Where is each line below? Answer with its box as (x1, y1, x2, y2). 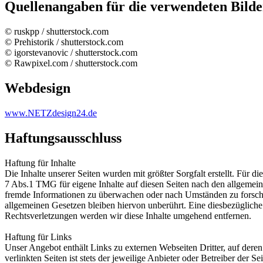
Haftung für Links (5, 231, 72, 242)
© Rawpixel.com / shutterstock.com (5, 58, 137, 69)
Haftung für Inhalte (5, 157, 76, 168)
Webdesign (5, 80, 70, 96)
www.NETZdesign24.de (5, 108, 97, 119)
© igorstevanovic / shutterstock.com (5, 48, 137, 58)
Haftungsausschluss (5, 130, 122, 146)
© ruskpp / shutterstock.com (5, 26, 109, 37)
